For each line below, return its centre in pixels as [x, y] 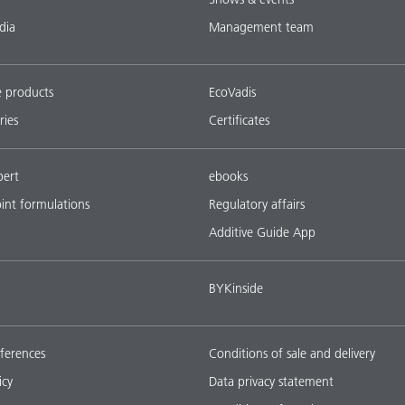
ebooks [228, 176]
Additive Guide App [262, 232]
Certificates [239, 120]
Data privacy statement [271, 381]
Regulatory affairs [257, 204]
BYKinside [236, 288]
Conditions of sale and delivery [292, 353]
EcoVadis [232, 92]
